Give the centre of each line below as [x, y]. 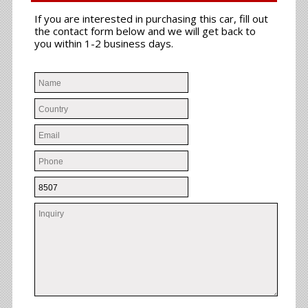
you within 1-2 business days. [104, 44]
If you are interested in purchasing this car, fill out [152, 19]
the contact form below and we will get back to [145, 31]
